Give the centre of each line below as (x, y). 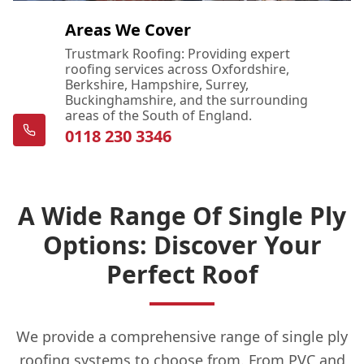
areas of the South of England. (158, 115)
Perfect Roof (182, 274)
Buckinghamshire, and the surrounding (186, 100)
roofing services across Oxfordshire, (177, 69)
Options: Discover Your (182, 245)
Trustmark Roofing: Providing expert (178, 53)
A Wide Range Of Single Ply (182, 215)
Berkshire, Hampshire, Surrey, (157, 84)
